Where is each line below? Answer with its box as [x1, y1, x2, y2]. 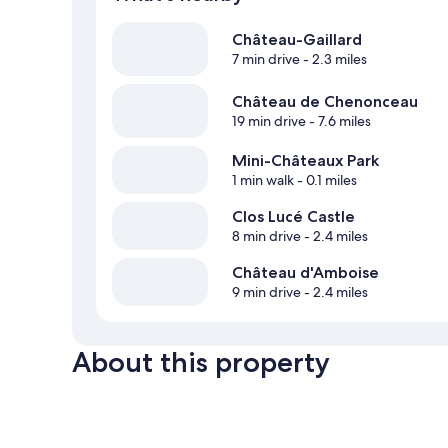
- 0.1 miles [294, 171, 357, 190]
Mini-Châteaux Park [232, 151, 379, 171]
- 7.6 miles [306, 112, 371, 131]
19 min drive [232, 112, 306, 131]
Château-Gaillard [232, 30, 362, 50]
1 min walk [232, 171, 294, 190]
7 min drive [232, 50, 300, 69]
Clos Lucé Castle [232, 207, 355, 227]
